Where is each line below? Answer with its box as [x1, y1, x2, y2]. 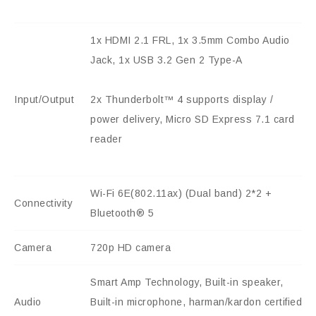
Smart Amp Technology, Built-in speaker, [90, 276, 284, 288]
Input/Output [14, 94, 74, 106]
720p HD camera [90, 242, 171, 254]
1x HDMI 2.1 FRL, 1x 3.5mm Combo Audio [90, 35, 290, 47]
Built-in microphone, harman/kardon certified [90, 296, 302, 308]
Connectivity [14, 197, 73, 209]
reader [90, 133, 122, 145]
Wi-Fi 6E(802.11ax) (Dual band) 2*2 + [90, 188, 272, 200]
